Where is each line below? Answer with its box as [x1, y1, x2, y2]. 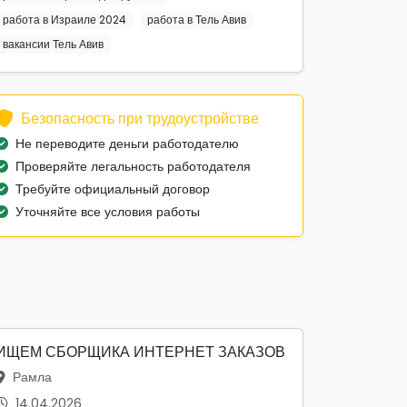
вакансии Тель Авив [2, 35, 104, 52]
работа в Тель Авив [147, 11, 247, 27]
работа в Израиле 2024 [2, 11, 126, 27]
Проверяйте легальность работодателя [15, 157, 251, 176]
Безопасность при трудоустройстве [21, 108, 259, 130]
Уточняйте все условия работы [15, 203, 200, 222]
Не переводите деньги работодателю [15, 134, 239, 154]
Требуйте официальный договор [15, 180, 210, 199]
